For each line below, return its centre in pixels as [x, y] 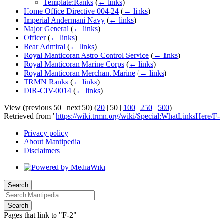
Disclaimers [42, 151]
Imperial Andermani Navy [64, 20]
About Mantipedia [52, 142]
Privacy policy [46, 133]
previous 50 [43, 108]
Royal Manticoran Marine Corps [74, 64]
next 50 [78, 108]
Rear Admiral [44, 47]
